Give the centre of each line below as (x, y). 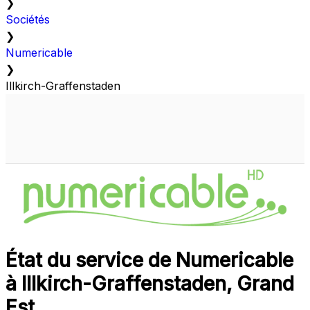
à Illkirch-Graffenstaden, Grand (150, 284)
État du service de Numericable (149, 261)
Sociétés (28, 20)
